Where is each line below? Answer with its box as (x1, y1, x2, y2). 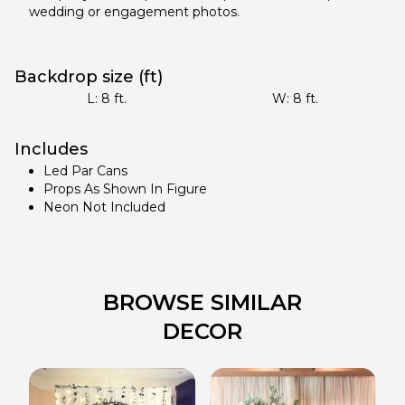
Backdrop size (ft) (14, 67, 163, 87)
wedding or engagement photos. (29, 4, 240, 20)
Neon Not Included (43, 199, 165, 215)
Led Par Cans (43, 163, 127, 179)
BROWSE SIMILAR (103, 289, 302, 316)
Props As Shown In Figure (43, 181, 207, 197)
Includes (14, 139, 88, 159)
